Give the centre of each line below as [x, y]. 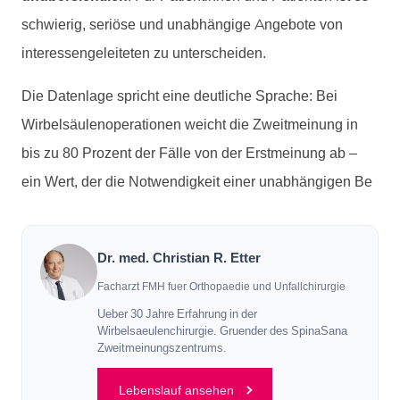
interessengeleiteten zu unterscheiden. [144, 53]
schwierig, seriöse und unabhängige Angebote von [182, 24]
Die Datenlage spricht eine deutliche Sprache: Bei [179, 96]
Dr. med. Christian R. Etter [179, 258]
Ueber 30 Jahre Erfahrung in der [177, 314]
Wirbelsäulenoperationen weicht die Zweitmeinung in [190, 124]
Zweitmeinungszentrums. [162, 348]
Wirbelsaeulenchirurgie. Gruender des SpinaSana [222, 331]
